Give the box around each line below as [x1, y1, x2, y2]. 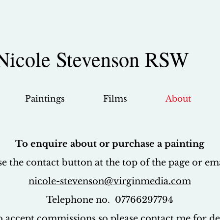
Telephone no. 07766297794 [46, 194, 173, 205]
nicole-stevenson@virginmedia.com [28, 175, 191, 187]
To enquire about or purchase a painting [15, 138, 204, 149]
